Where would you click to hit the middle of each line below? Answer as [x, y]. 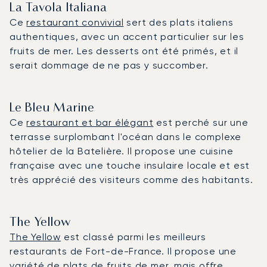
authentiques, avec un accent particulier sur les [127, 36]
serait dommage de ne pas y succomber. [109, 65]
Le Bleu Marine [52, 108]
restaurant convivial [75, 22]
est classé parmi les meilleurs [133, 237]
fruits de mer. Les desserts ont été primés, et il [124, 51]
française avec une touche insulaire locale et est [130, 165]
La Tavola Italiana [58, 8]
